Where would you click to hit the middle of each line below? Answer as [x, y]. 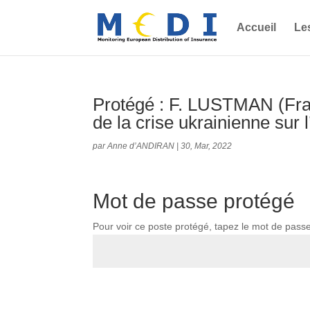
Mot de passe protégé [194, 201]
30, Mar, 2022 [207, 146]
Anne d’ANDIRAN [141, 146]
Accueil [257, 27]
